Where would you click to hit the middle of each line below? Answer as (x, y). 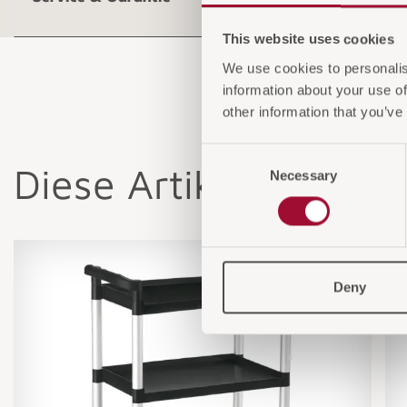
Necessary (303, 175)
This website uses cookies (308, 39)
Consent (226, 154)
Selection (228, 175)
